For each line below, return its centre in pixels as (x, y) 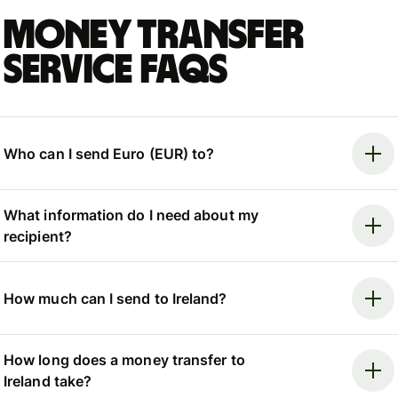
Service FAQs (116, 71)
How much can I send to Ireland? (115, 298)
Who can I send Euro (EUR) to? (109, 153)
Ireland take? (48, 381)
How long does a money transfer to (124, 359)
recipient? (38, 237)
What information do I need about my (131, 215)
